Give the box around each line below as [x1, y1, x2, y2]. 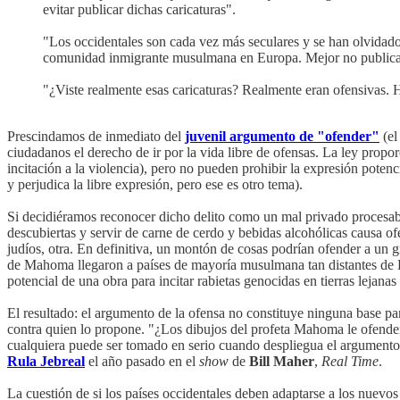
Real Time [321, 353, 379, 369]
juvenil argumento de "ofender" [185, 128, 379, 144]
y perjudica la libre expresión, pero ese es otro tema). [7, 176, 303, 192]
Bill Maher [249, 353, 314, 369]
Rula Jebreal [7, 353, 85, 369]
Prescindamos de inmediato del [7, 128, 185, 144]
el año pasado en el [85, 353, 199, 369]
